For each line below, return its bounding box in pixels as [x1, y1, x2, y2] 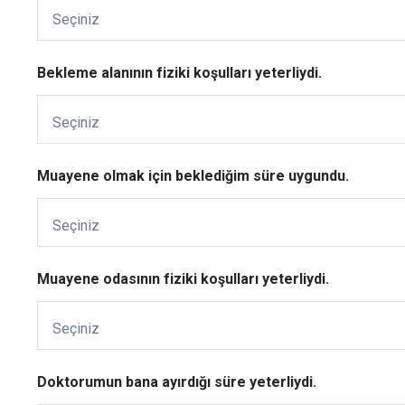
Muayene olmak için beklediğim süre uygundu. [36, 167, 349, 185]
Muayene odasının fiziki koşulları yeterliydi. [36, 270, 329, 288]
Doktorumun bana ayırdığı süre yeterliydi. [36, 373, 316, 391]
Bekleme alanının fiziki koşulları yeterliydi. [36, 64, 322, 82]
